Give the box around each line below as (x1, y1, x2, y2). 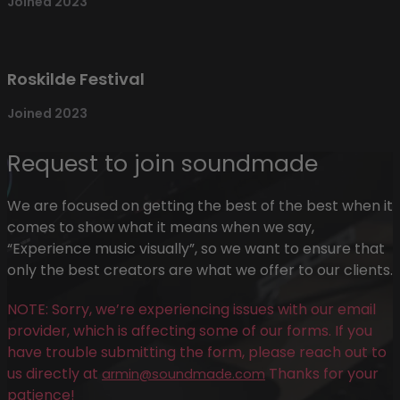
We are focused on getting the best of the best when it (7, 195, 393, 216)
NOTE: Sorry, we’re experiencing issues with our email (7, 298, 376, 320)
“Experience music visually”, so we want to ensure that (7, 237, 385, 259)
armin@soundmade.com (102, 364, 265, 383)
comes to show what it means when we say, (7, 216, 314, 237)
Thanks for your (265, 362, 379, 384)
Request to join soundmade (7, 148, 318, 180)
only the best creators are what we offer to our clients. (7, 259, 393, 280)
